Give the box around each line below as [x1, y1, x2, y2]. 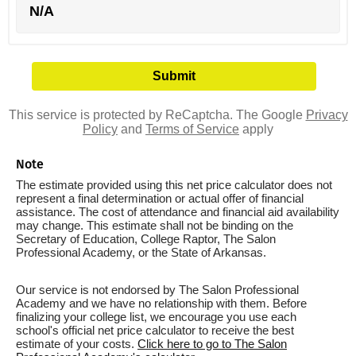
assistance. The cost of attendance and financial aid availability [16, 205, 339, 219]
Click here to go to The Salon [137, 337, 287, 350]
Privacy [305, 108, 348, 122]
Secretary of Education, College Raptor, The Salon [16, 232, 276, 246]
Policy [83, 122, 118, 136]
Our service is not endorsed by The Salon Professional [16, 283, 299, 296]
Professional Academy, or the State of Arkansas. [16, 246, 266, 259]
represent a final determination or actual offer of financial [16, 192, 304, 205]
